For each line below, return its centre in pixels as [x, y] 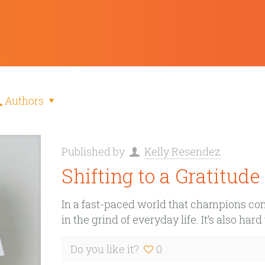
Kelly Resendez [182, 151]
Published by [94, 151]
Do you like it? [104, 249]
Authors [25, 101]
